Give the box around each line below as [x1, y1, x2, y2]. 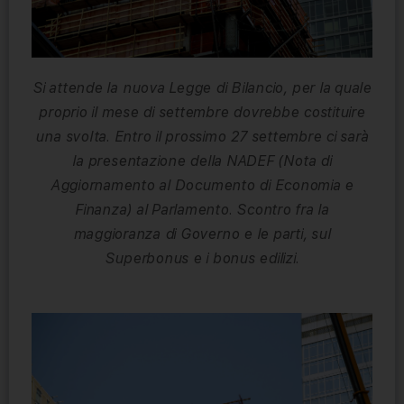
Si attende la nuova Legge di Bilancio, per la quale [32, 79, 372, 97]
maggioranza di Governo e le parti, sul [73, 225, 331, 243]
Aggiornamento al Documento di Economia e [50, 177, 354, 195]
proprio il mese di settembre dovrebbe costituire [39, 104, 365, 122]
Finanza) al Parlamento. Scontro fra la [75, 201, 329, 219]
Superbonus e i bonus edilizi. [105, 250, 299, 268]
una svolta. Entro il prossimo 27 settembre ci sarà [35, 128, 369, 146]
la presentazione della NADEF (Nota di [72, 152, 332, 170]
